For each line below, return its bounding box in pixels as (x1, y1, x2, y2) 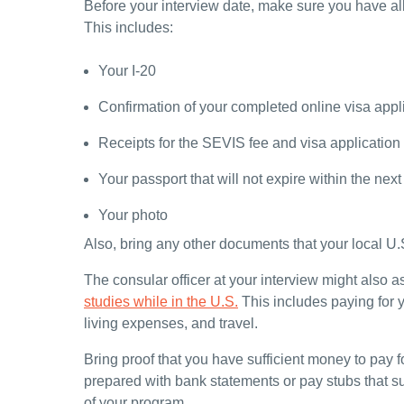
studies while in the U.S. (84, 294, 238, 310)
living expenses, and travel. (84, 316, 262, 332)
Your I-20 (98, 63, 156, 79)
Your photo (98, 207, 168, 224)
